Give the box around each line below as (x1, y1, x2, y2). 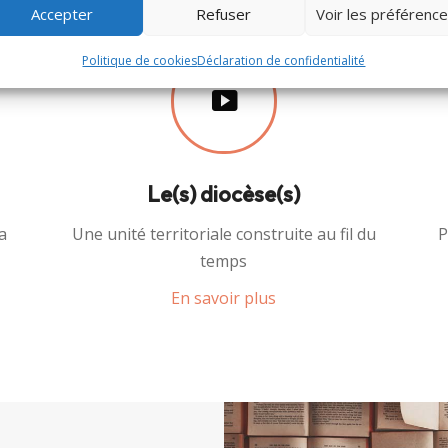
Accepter (30, 3, 93, 24)
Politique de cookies (82, 52, 198, 69)
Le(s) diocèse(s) (147, 179, 301, 208)
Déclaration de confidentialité (197, 52, 366, 69)
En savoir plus (171, 286, 277, 309)
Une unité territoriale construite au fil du (71, 222, 376, 245)
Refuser (196, 3, 252, 24)
